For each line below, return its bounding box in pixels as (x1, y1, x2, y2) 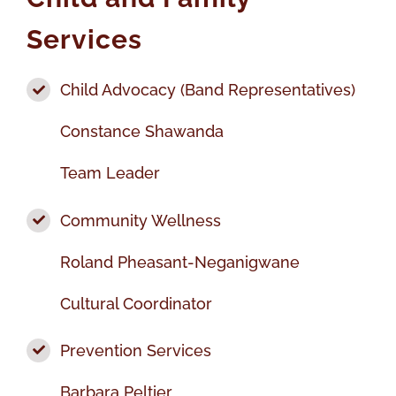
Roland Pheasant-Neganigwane (60, 252, 301, 271)
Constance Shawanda (60, 122, 225, 141)
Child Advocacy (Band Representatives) (60, 80, 356, 100)
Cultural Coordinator (60, 293, 213, 313)
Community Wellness (60, 210, 222, 230)
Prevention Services (60, 340, 212, 360)
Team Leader (60, 164, 161, 183)
